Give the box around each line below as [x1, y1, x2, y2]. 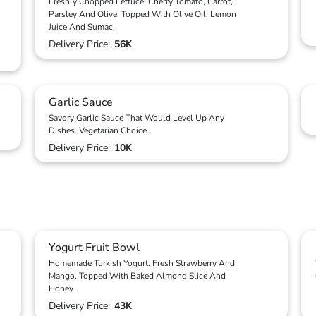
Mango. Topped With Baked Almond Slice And [49, 270, 226, 281]
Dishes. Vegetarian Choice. [49, 125, 149, 136]
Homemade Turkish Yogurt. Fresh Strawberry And [49, 257, 235, 269]
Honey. [49, 283, 75, 294]
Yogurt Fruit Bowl [49, 240, 140, 255]
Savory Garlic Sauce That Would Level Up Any [49, 112, 224, 123]
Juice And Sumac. [49, 21, 115, 32]
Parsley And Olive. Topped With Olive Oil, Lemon [49, 8, 236, 20]
